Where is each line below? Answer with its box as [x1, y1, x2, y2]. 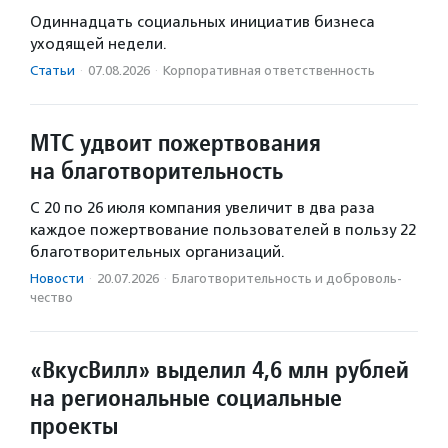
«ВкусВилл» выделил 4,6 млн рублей [30, 354, 409, 386]
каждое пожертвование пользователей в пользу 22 [30, 221, 416, 240]
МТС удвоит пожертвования [30, 127, 321, 159]
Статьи [30, 63, 75, 79]
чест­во [30, 290, 73, 306]
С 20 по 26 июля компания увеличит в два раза [30, 199, 375, 218]
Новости [30, 271, 84, 287]
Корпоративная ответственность [163, 63, 375, 79]
